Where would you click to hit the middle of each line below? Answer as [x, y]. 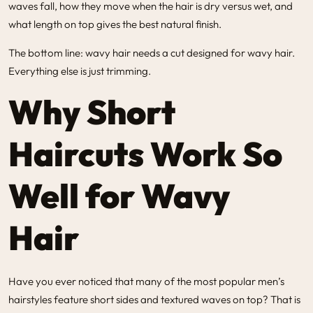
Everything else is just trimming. [80, 71]
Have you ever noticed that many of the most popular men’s [146, 281]
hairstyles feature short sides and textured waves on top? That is [154, 299]
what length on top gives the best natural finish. [115, 24]
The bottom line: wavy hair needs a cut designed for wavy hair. [152, 52]
